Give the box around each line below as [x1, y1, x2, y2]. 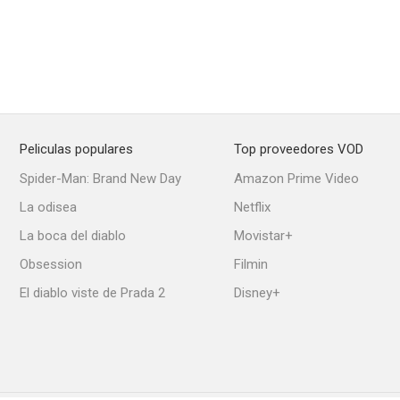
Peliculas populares [20, 141, 133, 157]
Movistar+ [234, 228, 293, 244]
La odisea [20, 199, 77, 215]
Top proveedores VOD [234, 141, 363, 157]
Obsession [20, 256, 82, 272]
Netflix [234, 199, 271, 215]
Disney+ [234, 285, 280, 301]
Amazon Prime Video [234, 171, 359, 187]
